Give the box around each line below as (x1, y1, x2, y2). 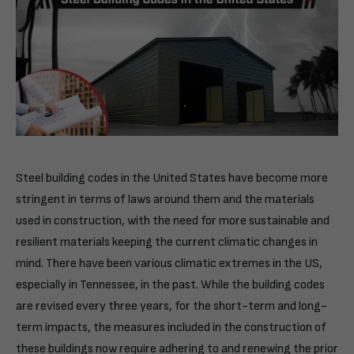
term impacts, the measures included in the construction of (16, 319, 326, 335)
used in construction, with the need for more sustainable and (16, 213, 330, 228)
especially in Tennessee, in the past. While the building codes (16, 277, 325, 292)
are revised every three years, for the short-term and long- (16, 298, 327, 314)
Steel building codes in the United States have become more (16, 170, 328, 186)
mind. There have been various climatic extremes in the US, (16, 255, 322, 271)
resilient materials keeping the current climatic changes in (16, 234, 318, 250)
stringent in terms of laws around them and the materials (16, 191, 314, 207)
